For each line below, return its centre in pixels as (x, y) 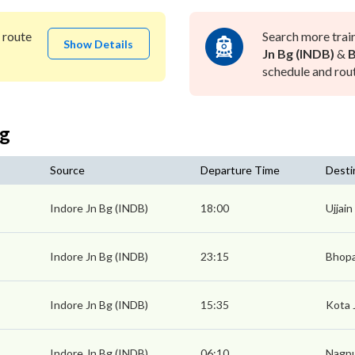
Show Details (99, 44)
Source (67, 170)
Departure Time (240, 170)
